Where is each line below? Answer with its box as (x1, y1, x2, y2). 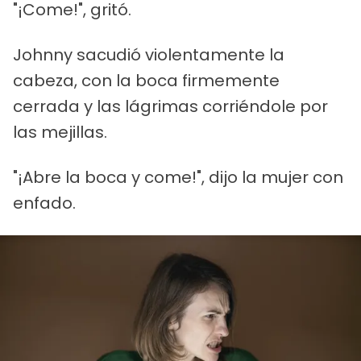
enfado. (13, 192, 76, 215)
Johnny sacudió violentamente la (13, 44, 284, 67)
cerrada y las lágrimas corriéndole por (13, 95, 328, 118)
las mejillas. (13, 121, 107, 144)
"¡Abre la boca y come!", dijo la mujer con (13, 166, 343, 189)
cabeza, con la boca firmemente (13, 69, 280, 93)
